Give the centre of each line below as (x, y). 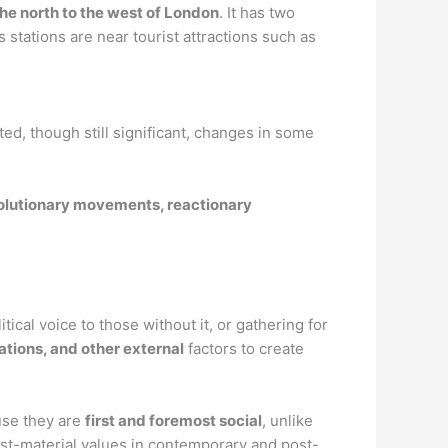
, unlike (287, 420)
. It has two (257, 12)
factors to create (244, 348)
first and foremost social (173, 420)
